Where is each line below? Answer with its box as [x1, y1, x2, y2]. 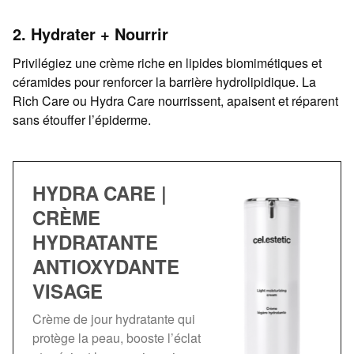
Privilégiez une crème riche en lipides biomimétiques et [13, 54, 322, 73]
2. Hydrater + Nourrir [13, 22, 168, 46]
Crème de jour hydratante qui [32, 310, 195, 329]
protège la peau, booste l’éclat [32, 329, 201, 348]
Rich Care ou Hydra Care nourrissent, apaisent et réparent [13, 92, 338, 111]
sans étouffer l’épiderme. [13, 111, 151, 130]
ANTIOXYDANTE [32, 253, 179, 281]
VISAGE [32, 277, 104, 305]
